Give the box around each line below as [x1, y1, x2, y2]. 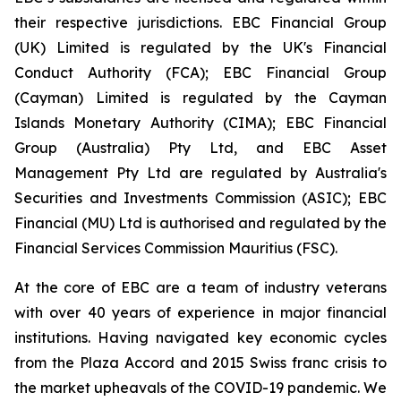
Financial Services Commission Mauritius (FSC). [14, 239, 337, 257]
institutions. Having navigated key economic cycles [14, 328, 387, 346]
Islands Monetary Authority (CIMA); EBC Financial [14, 114, 387, 132]
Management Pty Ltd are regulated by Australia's [14, 164, 387, 182]
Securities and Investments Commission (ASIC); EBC [14, 189, 387, 207]
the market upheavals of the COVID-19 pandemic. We [14, 379, 387, 397]
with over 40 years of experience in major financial [14, 303, 387, 321]
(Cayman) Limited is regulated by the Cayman [14, 89, 387, 107]
